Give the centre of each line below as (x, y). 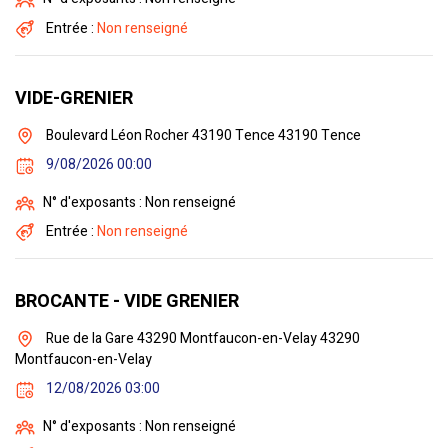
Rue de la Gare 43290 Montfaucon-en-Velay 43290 (201, 339)
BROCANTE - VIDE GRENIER (127, 302)
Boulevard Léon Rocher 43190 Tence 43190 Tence (202, 135)
